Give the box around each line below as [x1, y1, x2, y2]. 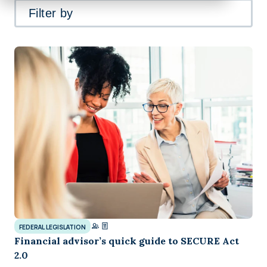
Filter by [28, 7, 73, 20]
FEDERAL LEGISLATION [19, 222, 86, 231]
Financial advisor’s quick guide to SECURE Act [14, 234, 239, 247]
